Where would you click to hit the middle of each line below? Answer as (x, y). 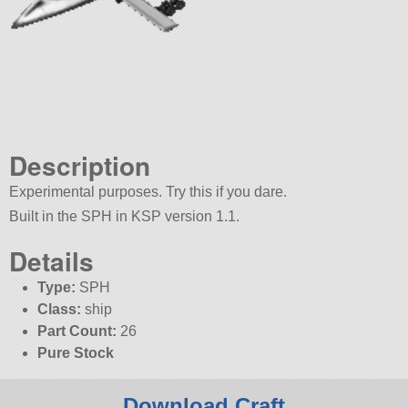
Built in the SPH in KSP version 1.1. (125, 217)
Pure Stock (75, 353)
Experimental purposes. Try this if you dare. (148, 192)
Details (52, 261)
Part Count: (76, 331)
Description (80, 166)
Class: (59, 310)
